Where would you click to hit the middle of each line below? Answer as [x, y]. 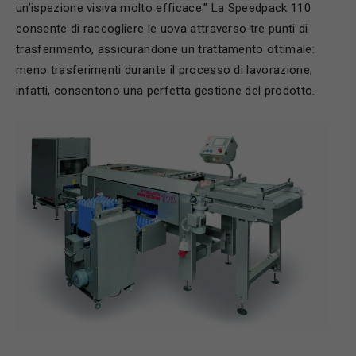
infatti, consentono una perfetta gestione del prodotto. [166, 90]
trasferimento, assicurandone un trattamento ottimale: [165, 49]
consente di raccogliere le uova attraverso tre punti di [162, 28]
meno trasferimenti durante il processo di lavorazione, [164, 70]
